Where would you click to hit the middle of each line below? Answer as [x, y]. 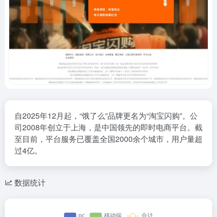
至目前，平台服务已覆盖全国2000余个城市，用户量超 [108, 139]
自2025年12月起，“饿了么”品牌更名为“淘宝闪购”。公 [106, 116]
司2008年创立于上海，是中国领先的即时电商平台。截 [108, 127]
